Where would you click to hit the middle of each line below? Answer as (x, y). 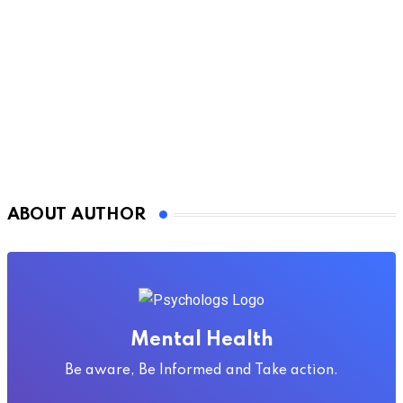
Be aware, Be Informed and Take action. (201, 371)
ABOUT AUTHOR (76, 215)
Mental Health (201, 340)
